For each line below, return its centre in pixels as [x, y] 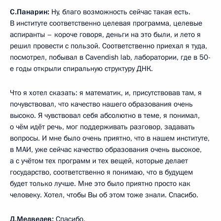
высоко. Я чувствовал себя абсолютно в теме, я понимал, [105, 115]
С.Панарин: [30, 12]
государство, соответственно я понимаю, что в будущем [101, 172]
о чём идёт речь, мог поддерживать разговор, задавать [102, 127]
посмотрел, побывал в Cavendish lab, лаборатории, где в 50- [110, 57]
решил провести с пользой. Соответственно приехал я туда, [109, 46]
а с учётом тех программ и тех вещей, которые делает [99, 161]
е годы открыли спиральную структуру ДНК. [81, 68]
